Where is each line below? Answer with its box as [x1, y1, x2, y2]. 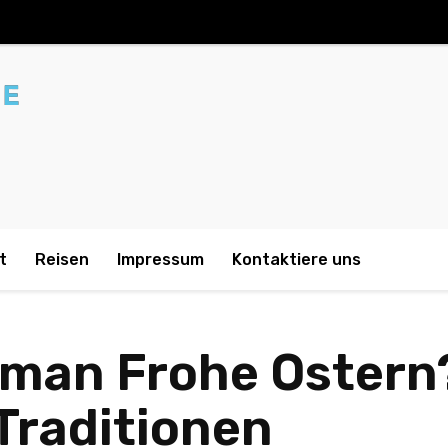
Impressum [117, 250, 204, 269]
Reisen [35, 250, 89, 269]
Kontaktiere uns [232, 250, 361, 269]
